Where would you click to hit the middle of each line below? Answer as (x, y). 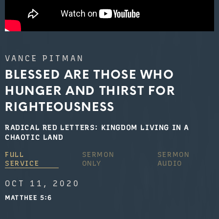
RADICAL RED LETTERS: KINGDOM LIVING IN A (97, 127)
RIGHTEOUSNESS (60, 107)
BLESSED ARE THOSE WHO (90, 74)
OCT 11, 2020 (43, 183)
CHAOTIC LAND (34, 137)
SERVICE (22, 163)
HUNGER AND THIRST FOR (90, 90)
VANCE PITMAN (44, 58)
